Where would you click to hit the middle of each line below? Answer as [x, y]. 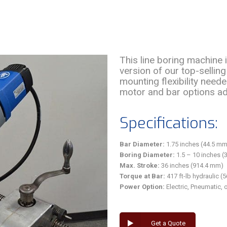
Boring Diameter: [147, 155]
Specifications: [169, 123]
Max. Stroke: [140, 165]
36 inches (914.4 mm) [192, 165]
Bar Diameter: [142, 144]
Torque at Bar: [142, 176]
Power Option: [142, 187]
